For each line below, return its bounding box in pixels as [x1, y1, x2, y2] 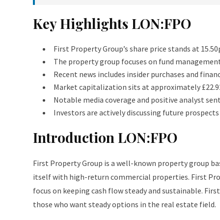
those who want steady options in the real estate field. [33, 199, 216, 209]
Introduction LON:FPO [33, 128, 177, 146]
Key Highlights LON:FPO [33, 14, 191, 32]
